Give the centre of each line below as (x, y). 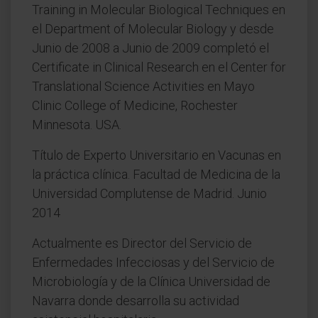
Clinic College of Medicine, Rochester (135, 105)
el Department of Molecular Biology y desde (153, 29)
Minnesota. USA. (77, 125)
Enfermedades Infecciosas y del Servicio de (153, 262)
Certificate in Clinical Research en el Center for (159, 67)
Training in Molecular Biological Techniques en (159, 10)
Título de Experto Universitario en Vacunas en (157, 155)
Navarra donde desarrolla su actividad (136, 301)
